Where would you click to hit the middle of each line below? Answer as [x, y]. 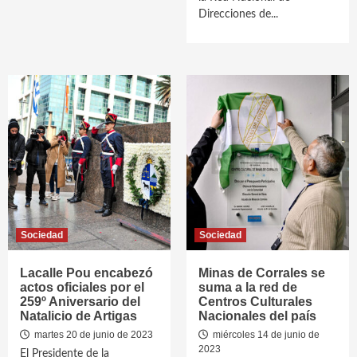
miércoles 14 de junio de [265, 335]
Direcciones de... [238, 14]
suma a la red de [248, 287]
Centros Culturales [255, 302]
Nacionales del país [257, 316]
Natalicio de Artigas [78, 316]
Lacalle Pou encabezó [86, 273]
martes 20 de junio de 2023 [92, 335]
